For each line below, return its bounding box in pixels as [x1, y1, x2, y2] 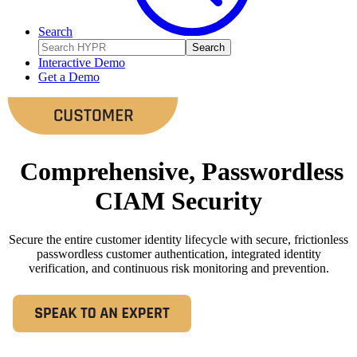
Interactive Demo [38, 56, 125, 70]
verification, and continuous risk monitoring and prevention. [28, 261, 329, 276]
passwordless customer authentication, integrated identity [36, 247, 321, 261]
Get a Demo [38, 70, 100, 84]
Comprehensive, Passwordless [14, 156, 343, 186]
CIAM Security [95, 186, 262, 215]
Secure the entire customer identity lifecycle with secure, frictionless [9, 233, 348, 247]
